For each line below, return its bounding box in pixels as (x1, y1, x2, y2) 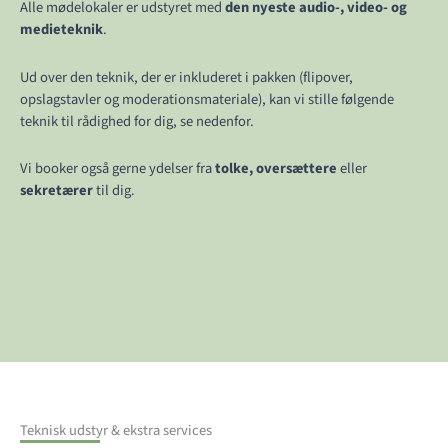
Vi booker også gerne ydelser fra (20, 158, 215, 180)
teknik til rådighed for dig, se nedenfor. (20, 110, 254, 132)
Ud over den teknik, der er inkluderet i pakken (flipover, (20, 66, 353, 88)
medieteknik (20, 19, 103, 41)
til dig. (93, 180, 135, 202)
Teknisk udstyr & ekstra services (20, 420, 212, 442)
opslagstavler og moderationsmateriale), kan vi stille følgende (20, 88, 394, 110)
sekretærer (20, 180, 93, 202)
